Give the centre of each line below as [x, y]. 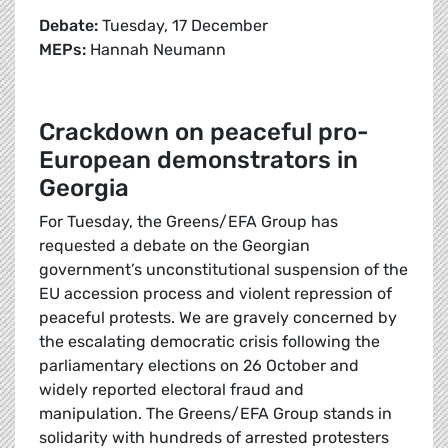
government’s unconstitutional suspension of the [223, 270]
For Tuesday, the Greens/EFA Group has [188, 222]
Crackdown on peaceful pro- [204, 132]
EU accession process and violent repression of [215, 294]
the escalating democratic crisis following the [209, 342]
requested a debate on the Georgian [174, 246]
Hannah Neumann [158, 50]
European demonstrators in [198, 160]
